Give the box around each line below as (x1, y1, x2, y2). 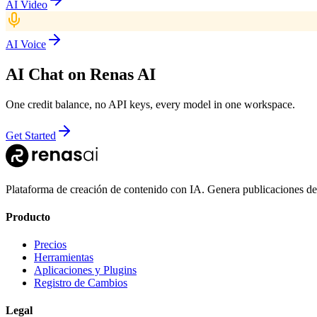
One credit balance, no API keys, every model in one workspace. (6, 98, 295, 110)
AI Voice (6, 38, 46, 50)
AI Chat (6, 64, 64, 83)
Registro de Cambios (34, 277, 127, 289)
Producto (6, 210, 50, 223)
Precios (34, 238, 67, 251)
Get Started (6, 129, 56, 142)
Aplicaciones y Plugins (34, 264, 137, 277)
